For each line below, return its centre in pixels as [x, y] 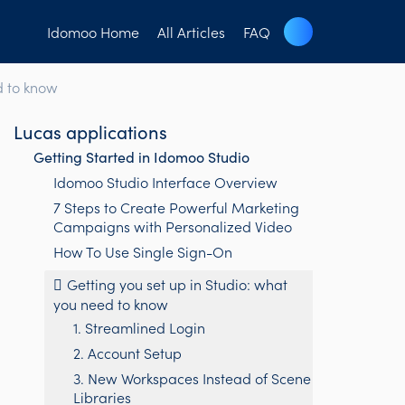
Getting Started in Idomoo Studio [142, 157]
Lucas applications [91, 132]
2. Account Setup [128, 353]
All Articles [191, 32]
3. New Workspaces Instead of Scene [193, 378]
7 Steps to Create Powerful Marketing [177, 207]
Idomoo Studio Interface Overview [166, 182]
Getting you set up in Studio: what [178, 284]
